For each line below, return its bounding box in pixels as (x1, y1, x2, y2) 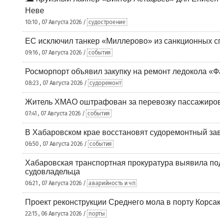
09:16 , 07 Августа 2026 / (25, 49, 87, 56)
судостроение (88, 19, 126, 26)
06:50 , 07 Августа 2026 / (25, 140, 88, 147)
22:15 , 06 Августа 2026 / (25, 210, 87, 217)
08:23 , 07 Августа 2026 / (25, 80, 88, 86)
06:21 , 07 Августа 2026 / (25, 180, 87, 187)
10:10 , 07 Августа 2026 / (25, 19, 87, 26)
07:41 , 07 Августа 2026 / (25, 110, 86, 117)
